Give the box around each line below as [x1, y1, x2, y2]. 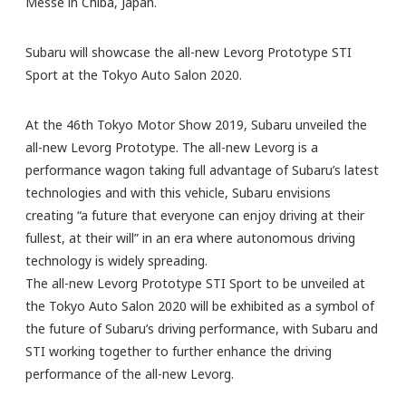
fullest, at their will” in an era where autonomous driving [25, 228, 355, 246]
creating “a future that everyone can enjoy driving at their [25, 206, 364, 224]
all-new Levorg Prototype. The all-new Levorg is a [25, 138, 318, 156]
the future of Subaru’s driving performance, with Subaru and [25, 319, 378, 337]
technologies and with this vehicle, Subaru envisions [25, 183, 331, 201]
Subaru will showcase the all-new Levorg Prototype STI [25, 43, 352, 61]
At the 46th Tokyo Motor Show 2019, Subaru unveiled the [25, 115, 367, 133]
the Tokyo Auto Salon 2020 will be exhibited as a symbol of [25, 296, 374, 314]
